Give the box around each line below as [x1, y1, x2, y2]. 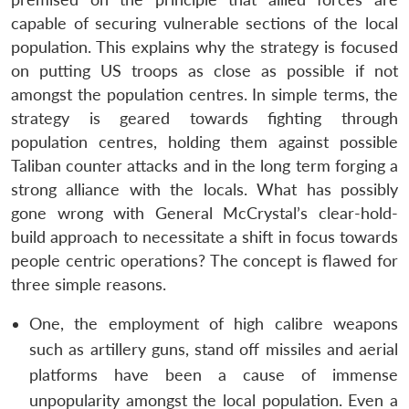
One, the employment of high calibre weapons [29, 313, 398, 333]
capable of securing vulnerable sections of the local [11, 13, 398, 33]
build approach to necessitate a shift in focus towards [11, 226, 398, 246]
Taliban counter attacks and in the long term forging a [11, 155, 398, 175]
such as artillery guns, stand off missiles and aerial [29, 339, 398, 359]
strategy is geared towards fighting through [11, 108, 398, 128]
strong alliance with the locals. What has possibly [11, 179, 398, 199]
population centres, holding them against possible [11, 131, 398, 152]
